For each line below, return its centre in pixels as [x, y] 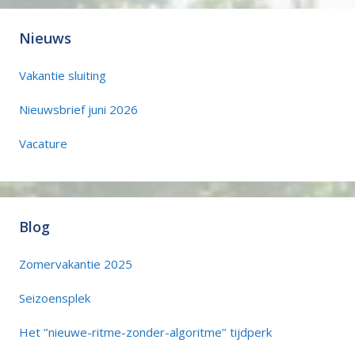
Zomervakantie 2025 [76, 263]
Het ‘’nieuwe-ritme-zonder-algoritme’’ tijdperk [145, 332]
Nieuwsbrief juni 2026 [78, 109]
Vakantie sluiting [63, 75]
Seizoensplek [55, 298]
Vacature [43, 143]
